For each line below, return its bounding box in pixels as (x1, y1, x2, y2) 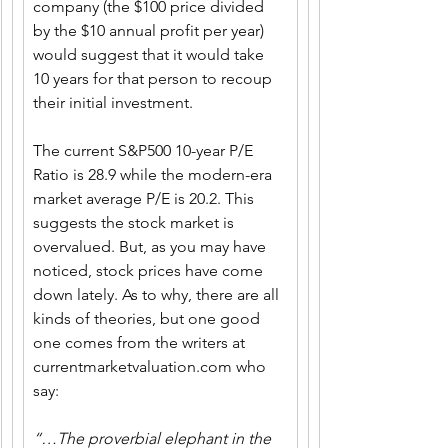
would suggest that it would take (33, 45, 268, 64)
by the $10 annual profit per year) (33, 21, 268, 40)
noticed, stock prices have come (33, 261, 267, 280)
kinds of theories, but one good (33, 309, 264, 328)
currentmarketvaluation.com (33, 357, 232, 376)
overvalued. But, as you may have (33, 237, 270, 256)
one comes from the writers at (33, 333, 249, 352)
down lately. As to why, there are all (33, 285, 283, 304)
